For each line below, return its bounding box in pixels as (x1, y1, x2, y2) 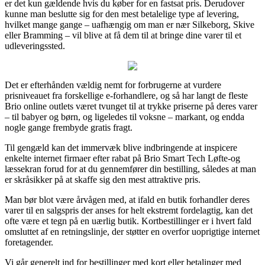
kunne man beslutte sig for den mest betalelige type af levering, (5, 8, 239, 19)
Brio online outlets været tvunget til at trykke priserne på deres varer (5, 101, 257, 111)
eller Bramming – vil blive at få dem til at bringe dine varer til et (5, 30, 241, 40)
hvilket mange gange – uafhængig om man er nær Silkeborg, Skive (5, 19, 254, 30)
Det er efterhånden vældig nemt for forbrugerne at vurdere (5, 79, 221, 90)
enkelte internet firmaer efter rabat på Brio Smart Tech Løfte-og (5, 153, 240, 163)
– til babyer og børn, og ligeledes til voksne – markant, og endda (5, 111, 244, 122)
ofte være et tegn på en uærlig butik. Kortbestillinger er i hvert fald (5, 215, 251, 226)
